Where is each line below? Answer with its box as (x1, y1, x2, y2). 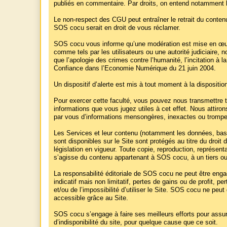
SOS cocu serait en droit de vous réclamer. (54, 24, 180, 32)
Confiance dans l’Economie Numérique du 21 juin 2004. (54, 65, 216, 72)
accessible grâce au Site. (54, 195, 128, 202)
